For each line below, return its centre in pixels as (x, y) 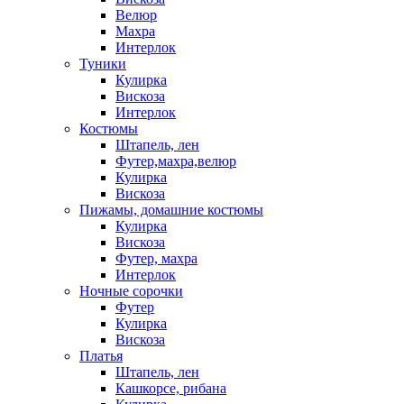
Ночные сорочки (131, 291)
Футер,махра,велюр (176, 161)
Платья (101, 356)
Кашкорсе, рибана (171, 388)
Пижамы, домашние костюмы (171, 210)
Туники (103, 64)
